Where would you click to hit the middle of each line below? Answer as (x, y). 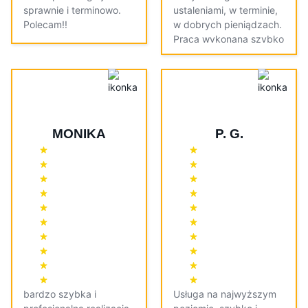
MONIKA (79, 134)
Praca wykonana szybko (229, 39)
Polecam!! (45, 25)
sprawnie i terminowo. (72, 10)
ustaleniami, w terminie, (225, 10)
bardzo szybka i (60, 294)
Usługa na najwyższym (225, 294)
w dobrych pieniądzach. (228, 25)
